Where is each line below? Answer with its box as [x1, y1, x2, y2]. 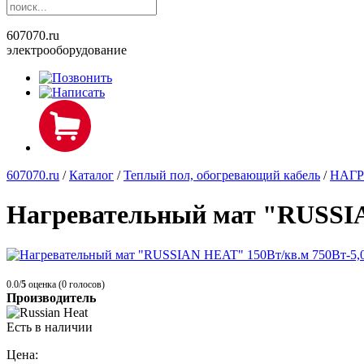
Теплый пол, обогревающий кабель [123, 168, 320, 182]
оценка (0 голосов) [26, 278, 105, 290]
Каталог [69, 168, 114, 182]
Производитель [6, 290, 96, 305]
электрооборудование [6, 43, 127, 57]
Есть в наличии [6, 319, 93, 334]
